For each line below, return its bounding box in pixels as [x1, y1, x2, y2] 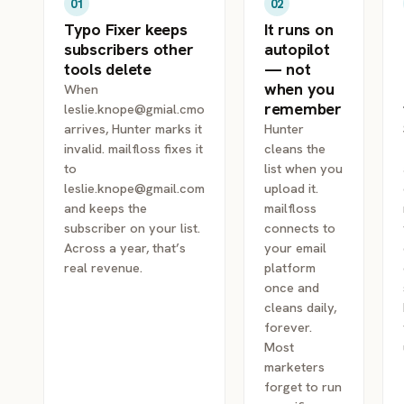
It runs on [264, 19, 334, 40]
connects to [264, 219, 335, 236]
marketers [264, 358, 325, 375]
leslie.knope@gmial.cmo [64, 100, 205, 117]
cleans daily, [264, 298, 336, 316]
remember [264, 98, 342, 119]
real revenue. [64, 259, 142, 276]
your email [264, 239, 326, 256]
